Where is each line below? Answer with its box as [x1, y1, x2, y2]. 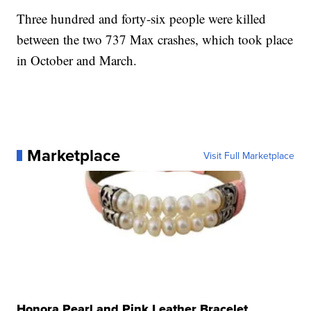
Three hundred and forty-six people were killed [17, 10, 267, 27]
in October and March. [17, 51, 137, 69]
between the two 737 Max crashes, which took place [17, 31, 294, 48]
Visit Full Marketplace [203, 149, 294, 162]
